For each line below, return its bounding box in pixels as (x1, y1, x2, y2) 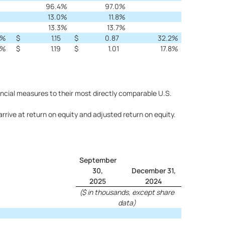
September (79, 155, 117, 165)
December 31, (131, 166, 176, 175)
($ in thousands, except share (79, 187, 174, 197)
